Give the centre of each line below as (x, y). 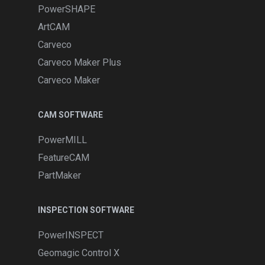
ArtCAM (54, 27)
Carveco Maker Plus (80, 62)
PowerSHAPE (67, 9)
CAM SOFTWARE (70, 115)
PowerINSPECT (71, 235)
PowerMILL (62, 140)
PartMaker (59, 175)
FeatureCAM (64, 158)
